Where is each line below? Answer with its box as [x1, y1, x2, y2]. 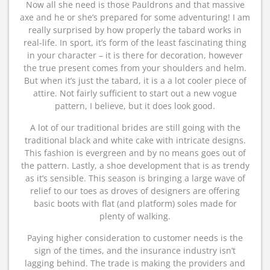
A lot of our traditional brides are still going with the [30, 122, 240, 133]
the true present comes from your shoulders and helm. [24, 62, 246, 74]
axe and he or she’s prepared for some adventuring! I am [20, 11, 250, 23]
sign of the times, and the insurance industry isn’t [34, 245, 236, 256]
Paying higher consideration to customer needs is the [27, 232, 243, 243]
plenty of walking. [99, 210, 171, 222]
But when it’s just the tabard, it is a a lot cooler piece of [24, 75, 246, 86]
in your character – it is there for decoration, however [27, 49, 243, 61]
